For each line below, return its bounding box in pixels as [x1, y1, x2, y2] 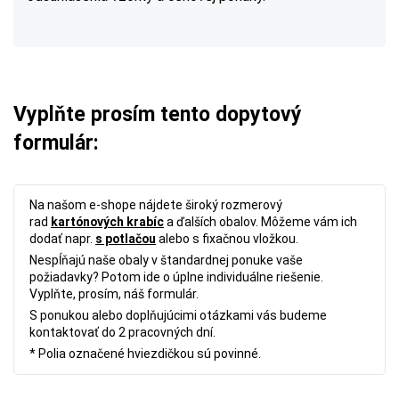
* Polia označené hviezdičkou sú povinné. [29, 346, 261, 361]
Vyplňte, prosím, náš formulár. [29, 287, 199, 301]
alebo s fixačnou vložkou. [156, 232, 298, 246]
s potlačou [95, 232, 156, 246]
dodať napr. [29, 232, 95, 246]
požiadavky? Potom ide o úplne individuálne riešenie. [29, 270, 323, 284]
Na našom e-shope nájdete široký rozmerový [29, 198, 282, 212]
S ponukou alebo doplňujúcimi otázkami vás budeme [29, 308, 327, 322]
